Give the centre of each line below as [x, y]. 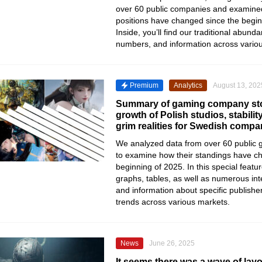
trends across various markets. [173, 202]
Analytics [188, 85]
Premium [144, 85]
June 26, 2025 [172, 243]
